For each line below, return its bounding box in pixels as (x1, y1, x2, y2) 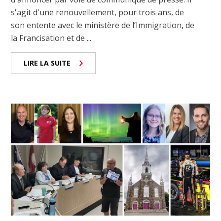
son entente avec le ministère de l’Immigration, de (11, 20, 195, 31)
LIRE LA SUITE (24, 58, 71, 68)
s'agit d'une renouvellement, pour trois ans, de (11, 7, 184, 18)
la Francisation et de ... (11, 33, 92, 44)
